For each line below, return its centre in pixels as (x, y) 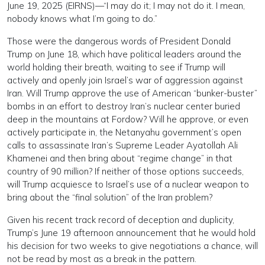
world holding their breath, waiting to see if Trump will (116, 67)
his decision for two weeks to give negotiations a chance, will (132, 246)
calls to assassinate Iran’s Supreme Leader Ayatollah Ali (122, 145)
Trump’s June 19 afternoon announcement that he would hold (131, 233)
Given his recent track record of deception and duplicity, (121, 220)
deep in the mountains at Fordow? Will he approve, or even (128, 119)
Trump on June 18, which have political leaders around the (124, 54)
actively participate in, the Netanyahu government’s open (124, 132)
